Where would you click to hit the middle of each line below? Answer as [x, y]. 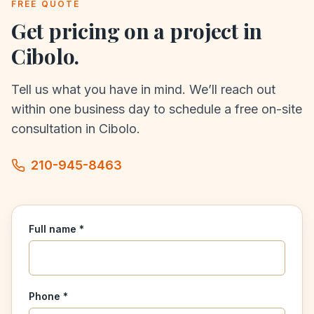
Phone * [48, 296]
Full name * [56, 228]
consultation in [55, 128]
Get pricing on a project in [137, 30]
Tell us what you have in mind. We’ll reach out [143, 89]
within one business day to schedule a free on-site [157, 109]
